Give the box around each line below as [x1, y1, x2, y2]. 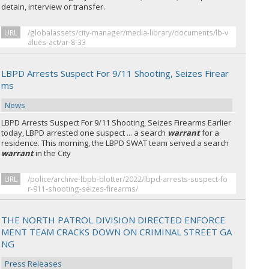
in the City [34, 148, 71, 159]
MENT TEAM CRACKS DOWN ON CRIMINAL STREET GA [1, 226, 232, 238]
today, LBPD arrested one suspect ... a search [1, 127, 168, 138]
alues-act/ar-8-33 [28, 37, 86, 47]
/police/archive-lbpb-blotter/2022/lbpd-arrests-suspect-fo [28, 174, 228, 184]
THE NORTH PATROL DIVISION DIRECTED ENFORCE [1, 214, 226, 226]
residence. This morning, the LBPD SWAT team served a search [1, 138, 229, 148]
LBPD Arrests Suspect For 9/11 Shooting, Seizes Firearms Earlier [1, 117, 232, 128]
